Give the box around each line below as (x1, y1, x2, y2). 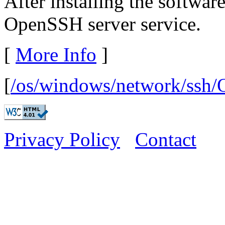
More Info (16, 44, 96, 66)
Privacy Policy (4, 129, 120, 151)
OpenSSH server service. (4, 13, 201, 35)
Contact (135, 129, 196, 151)
